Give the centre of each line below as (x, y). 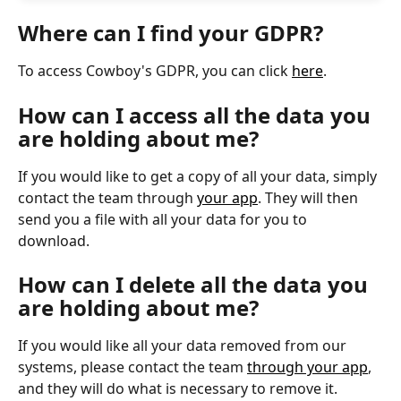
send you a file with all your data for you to (164, 219)
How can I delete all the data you (196, 285)
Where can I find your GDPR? (171, 33)
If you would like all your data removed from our (184, 346)
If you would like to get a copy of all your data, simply (199, 176)
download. (55, 240)
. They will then (310, 197)
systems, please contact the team (132, 367)
